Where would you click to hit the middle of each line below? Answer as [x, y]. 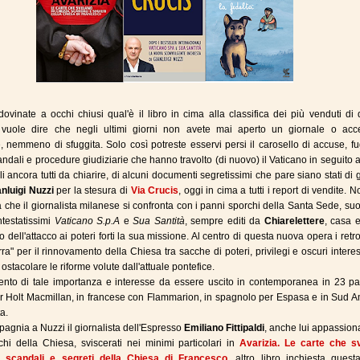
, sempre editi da [224, 221]
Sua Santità [159, 221]
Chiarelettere [294, 221]
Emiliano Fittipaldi [224, 328]
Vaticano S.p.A [87, 221]
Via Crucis [155, 190]
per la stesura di [92, 190]
